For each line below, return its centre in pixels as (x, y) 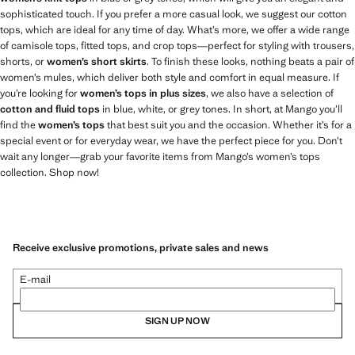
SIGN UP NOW (177, 321)
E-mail (35, 279)
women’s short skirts (97, 61)
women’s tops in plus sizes (143, 93)
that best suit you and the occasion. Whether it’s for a (228, 124)
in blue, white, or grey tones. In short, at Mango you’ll (221, 109)
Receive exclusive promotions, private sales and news (141, 247)
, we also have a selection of (270, 93)
